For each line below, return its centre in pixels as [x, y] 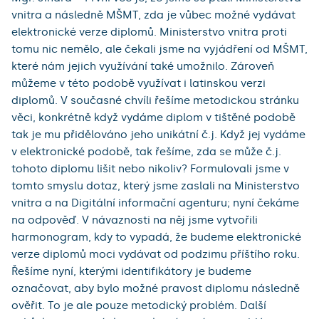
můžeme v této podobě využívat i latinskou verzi [138, 84]
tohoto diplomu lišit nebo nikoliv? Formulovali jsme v [150, 169]
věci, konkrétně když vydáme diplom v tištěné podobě [153, 118]
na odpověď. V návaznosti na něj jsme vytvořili [135, 220]
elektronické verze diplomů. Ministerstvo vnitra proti [149, 32]
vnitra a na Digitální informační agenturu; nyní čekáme [155, 203]
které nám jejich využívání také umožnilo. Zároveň [143, 67]
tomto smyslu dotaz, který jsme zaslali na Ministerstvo [156, 186]
